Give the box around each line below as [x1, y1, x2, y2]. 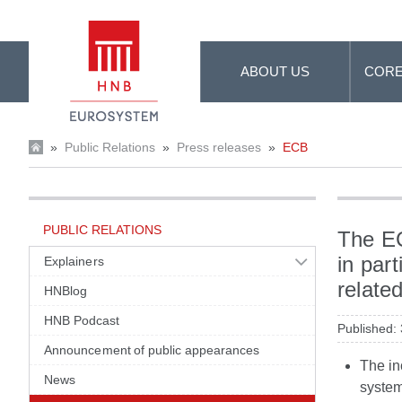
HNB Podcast [44, 313, 120, 328]
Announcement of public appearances [44, 343, 260, 357]
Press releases [177, 140, 261, 154]
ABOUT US [240, 64, 310, 79]
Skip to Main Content [6, 9, 139, 24]
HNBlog [44, 284, 88, 298]
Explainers [44, 254, 104, 268]
